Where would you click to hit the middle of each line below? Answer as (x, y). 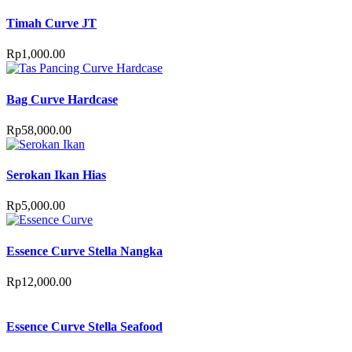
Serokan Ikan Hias (56, 175)
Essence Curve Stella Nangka (84, 251)
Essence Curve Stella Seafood (84, 327)
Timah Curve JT (51, 24)
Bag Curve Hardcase (62, 99)
